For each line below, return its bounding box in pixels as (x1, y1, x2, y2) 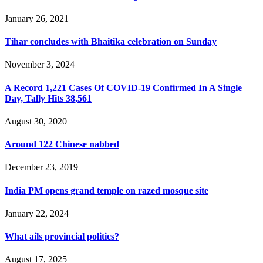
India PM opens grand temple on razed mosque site (5, 185, 208, 195)
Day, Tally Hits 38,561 (5, 93, 92, 103)
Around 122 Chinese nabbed (5, 139, 119, 150)
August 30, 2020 (5, 116, 67, 126)
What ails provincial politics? (5, 231, 119, 242)
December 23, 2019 (5, 162, 78, 173)
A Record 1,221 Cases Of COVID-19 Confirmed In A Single (5, 82, 242, 93)
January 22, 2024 (5, 208, 69, 218)
